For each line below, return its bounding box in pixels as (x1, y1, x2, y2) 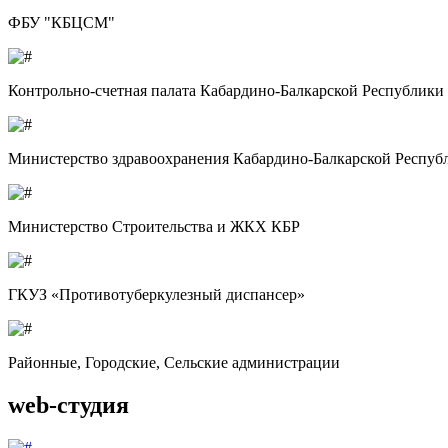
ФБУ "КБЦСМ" (8, 14, 115, 32)
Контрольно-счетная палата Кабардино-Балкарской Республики (8, 82, 444, 100)
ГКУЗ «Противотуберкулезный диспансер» (8, 286, 305, 304)
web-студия (8, 392, 129, 419)
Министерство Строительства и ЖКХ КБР (8, 218, 300, 236)
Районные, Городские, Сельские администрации (8, 354, 340, 372)
